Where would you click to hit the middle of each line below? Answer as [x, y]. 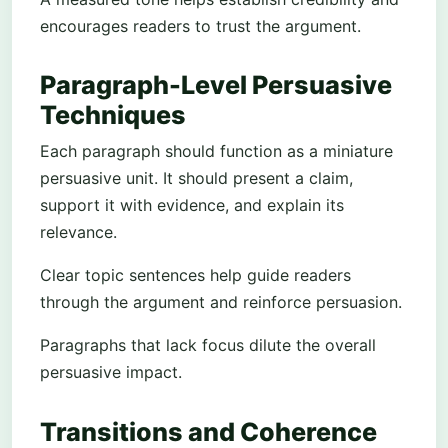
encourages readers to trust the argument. [200, 26]
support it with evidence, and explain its [192, 205]
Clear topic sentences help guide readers [195, 275]
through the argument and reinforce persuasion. [221, 302]
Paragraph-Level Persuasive [216, 85]
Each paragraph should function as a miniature [216, 151]
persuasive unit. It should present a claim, [196, 178]
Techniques [113, 115]
